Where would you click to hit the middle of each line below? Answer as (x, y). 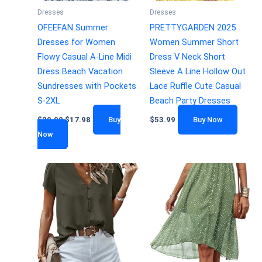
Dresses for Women (76, 42)
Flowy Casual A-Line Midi (84, 56)
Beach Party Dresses (190, 100)
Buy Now (207, 120)
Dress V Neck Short (187, 56)
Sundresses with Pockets (87, 86)
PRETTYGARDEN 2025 (192, 27)
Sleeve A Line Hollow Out (197, 71)
